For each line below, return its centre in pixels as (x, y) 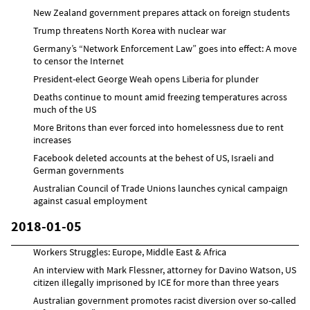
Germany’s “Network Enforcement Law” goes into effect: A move (165, 48)
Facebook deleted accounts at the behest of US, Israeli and (154, 157)
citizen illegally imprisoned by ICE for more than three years (156, 282)
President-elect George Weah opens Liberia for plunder (146, 79)
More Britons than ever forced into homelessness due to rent (158, 127)
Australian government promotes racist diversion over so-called (165, 300)
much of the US (65, 109)
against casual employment (90, 200)
